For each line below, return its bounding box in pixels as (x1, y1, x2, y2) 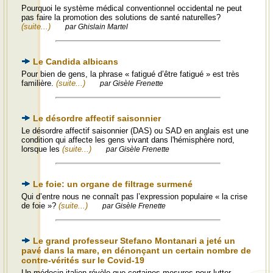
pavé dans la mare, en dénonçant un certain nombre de (21, 246, 251, 255)
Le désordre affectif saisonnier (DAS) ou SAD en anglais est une (21, 126, 249, 135)
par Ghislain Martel (65, 23, 128, 31)
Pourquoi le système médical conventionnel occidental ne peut (21, 4, 242, 13)
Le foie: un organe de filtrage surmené (33, 179, 193, 189)
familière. (21, 79, 56, 88)
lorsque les (21, 144, 62, 154)
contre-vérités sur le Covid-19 (21, 255, 144, 265)
